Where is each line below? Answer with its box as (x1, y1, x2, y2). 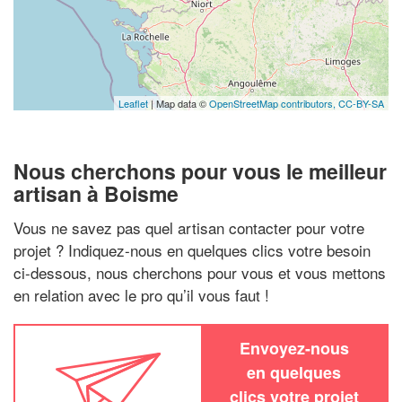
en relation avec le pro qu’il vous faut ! (13, 283, 269, 306)
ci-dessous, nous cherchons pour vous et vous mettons (13, 260, 386, 284)
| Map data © (148, 96, 209, 110)
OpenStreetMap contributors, (209, 96, 338, 110)
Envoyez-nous (239, 336, 349, 360)
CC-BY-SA (338, 96, 384, 110)
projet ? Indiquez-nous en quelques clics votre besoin (13, 238, 371, 261)
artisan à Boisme (13, 179, 179, 208)
